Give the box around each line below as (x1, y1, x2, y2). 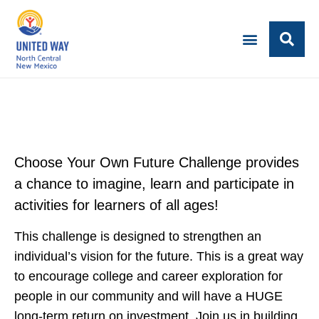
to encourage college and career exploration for (14, 269, 283, 283)
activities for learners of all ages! (14, 197, 219, 213)
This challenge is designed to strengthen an (14, 229, 261, 244)
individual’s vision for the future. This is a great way (14, 249, 303, 263)
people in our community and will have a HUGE (14, 289, 283, 303)
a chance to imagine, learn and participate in (14, 176, 294, 192)
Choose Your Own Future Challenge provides (14, 155, 299, 170)
